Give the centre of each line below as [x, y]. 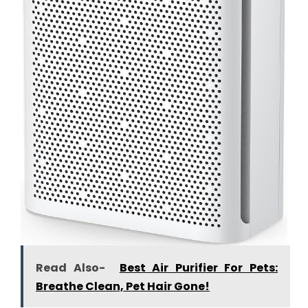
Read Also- [70, 268]
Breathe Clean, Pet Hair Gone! [123, 287]
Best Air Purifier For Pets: [199, 268]
